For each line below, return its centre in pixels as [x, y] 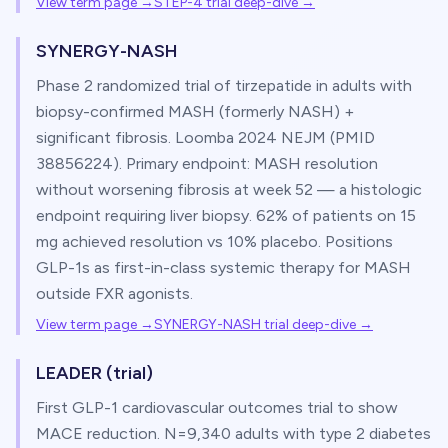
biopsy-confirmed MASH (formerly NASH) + [195, 111]
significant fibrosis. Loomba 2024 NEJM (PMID [205, 137]
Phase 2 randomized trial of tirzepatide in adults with [224, 85]
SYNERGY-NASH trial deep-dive [255, 324]
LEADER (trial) [94, 373]
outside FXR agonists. [114, 293]
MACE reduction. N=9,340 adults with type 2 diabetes [233, 433]
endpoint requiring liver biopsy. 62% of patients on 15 [226, 215]
